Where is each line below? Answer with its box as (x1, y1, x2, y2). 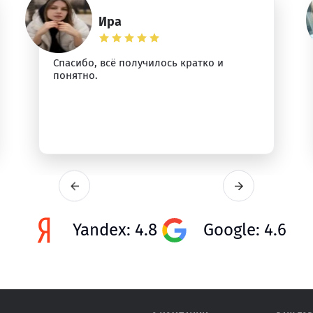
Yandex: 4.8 (73, 220, 157, 240)
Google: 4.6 (203, 220, 286, 240)
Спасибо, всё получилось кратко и (53, 57, 224, 69)
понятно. (53, 69, 99, 82)
